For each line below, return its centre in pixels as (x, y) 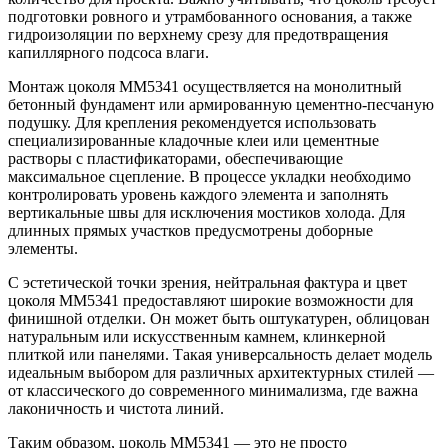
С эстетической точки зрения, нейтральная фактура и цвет (207, 282)
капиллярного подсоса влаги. (108, 52)
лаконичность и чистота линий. (116, 408)
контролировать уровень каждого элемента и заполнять (198, 194)
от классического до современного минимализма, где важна (213, 390)
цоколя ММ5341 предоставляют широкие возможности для (210, 300)
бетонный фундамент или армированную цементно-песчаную (221, 104)
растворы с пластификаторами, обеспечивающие (175, 158)
